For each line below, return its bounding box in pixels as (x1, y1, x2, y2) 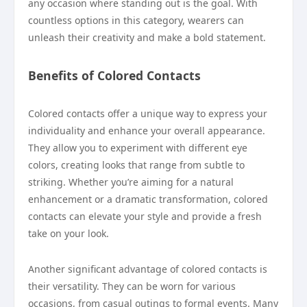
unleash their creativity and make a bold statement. (28, 31, 266, 44)
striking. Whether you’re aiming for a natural (28, 175, 234, 188)
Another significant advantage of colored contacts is (28, 262, 267, 275)
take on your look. (28, 227, 109, 240)
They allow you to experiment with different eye (28, 141, 247, 154)
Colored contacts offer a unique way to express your (28, 107, 267, 120)
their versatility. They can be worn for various (28, 280, 236, 293)
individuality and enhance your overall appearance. (28, 124, 265, 137)
